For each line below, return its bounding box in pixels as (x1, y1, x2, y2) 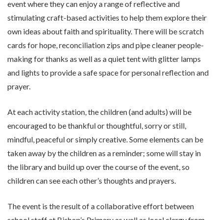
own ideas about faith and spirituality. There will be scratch (7, 27, 204, 36)
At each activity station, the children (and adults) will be (7, 107, 192, 117)
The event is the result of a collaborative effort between (7, 201, 194, 211)
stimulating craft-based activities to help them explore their (7, 13, 207, 23)
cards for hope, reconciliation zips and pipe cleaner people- (7, 40, 204, 50)
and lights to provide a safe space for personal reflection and (7, 68, 209, 78)
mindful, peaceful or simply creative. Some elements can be (7, 135, 203, 144)
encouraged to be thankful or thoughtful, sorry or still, (7, 121, 186, 131)
